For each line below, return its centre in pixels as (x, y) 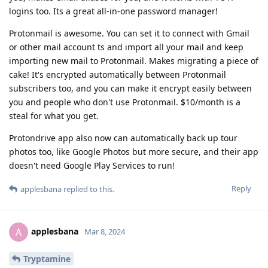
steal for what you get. (54, 116)
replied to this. (88, 189)
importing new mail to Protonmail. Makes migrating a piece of (134, 61)
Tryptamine (47, 259)
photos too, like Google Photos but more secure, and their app (134, 152)
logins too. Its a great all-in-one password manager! (113, 11)
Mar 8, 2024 (105, 232)
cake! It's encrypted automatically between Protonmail (118, 75)
